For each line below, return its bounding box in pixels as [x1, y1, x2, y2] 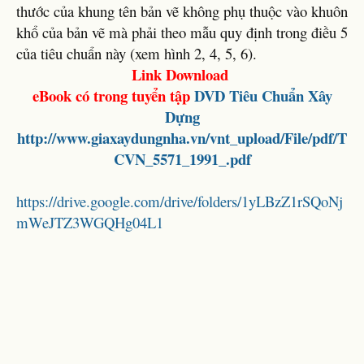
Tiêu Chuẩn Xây [228, 84, 332, 106]
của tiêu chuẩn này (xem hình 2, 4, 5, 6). [16, 42, 257, 63]
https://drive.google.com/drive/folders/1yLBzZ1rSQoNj [16, 190, 343, 211]
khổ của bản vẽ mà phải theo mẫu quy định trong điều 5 [16, 21, 348, 42]
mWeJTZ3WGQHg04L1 [16, 211, 163, 232]
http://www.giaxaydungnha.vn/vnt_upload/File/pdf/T [17, 126, 347, 149]
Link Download [132, 63, 232, 85]
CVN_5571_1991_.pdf [113, 147, 251, 170]
